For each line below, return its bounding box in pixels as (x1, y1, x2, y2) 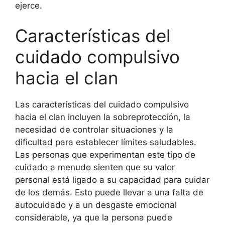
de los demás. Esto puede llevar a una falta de (15, 187, 203, 197)
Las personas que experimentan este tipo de (15, 149, 195, 160)
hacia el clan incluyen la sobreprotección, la (15, 111, 190, 122)
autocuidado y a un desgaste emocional (15, 199, 177, 210)
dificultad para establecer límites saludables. (15, 137, 196, 147)
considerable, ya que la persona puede (15, 212, 172, 222)
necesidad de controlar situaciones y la (15, 124, 173, 135)
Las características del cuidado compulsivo (15, 99, 189, 109)
